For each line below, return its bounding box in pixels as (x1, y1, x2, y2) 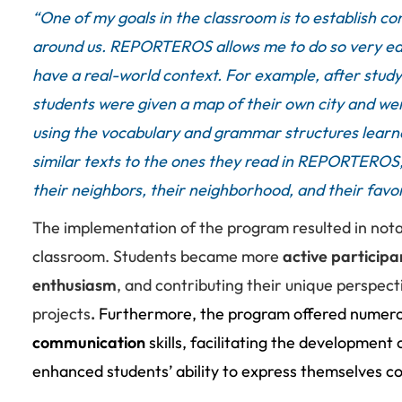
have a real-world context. (32, 64, 225, 85)
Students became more (113, 245, 283, 267)
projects (32, 302, 91, 324)
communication (32, 331, 149, 353)
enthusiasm (32, 274, 117, 295)
